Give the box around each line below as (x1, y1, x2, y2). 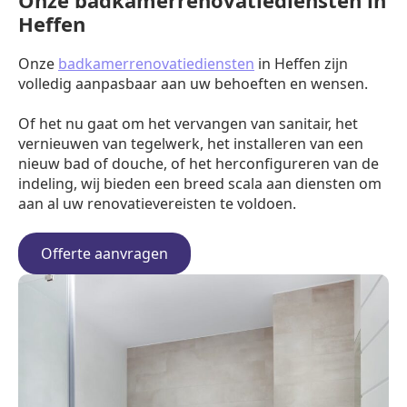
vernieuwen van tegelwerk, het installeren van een (18, 134, 363, 154)
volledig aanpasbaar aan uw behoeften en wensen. (18, 74, 368, 94)
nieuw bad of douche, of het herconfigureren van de (18, 154, 379, 174)
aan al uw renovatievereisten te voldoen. (18, 194, 296, 213)
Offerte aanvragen (41, 243, 168, 263)
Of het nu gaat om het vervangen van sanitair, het (18, 114, 358, 134)
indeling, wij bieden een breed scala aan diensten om (18, 174, 382, 194)
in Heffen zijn (254, 54, 348, 74)
